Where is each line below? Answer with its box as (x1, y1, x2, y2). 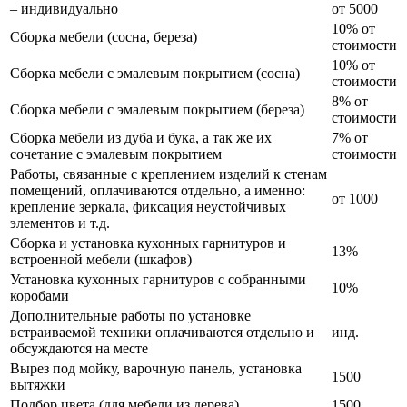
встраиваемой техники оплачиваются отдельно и (10, 323, 314, 340)
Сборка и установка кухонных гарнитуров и (10, 234, 286, 251)
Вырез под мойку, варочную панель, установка (10, 360, 302, 376)
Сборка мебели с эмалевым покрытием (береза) (10, 101, 304, 117)
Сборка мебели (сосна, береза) (10, 28, 197, 45)
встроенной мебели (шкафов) (10, 251, 192, 267)
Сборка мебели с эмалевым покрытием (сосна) (10, 65, 300, 81)
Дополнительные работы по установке (10, 307, 251, 323)
